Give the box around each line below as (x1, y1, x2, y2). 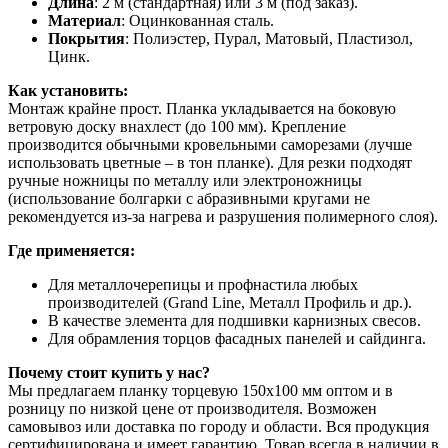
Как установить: (8, 81, 128, 99)
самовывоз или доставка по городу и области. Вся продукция (8, 417, 429, 435)
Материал (48, 11, 121, 29)
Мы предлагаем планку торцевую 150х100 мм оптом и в (8, 381, 393, 399)
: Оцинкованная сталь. (121, 11, 274, 29)
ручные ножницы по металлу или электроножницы (8, 171, 362, 189)
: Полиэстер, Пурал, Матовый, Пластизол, (125, 29, 413, 47)
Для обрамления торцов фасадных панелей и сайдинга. (48, 329, 426, 347)
